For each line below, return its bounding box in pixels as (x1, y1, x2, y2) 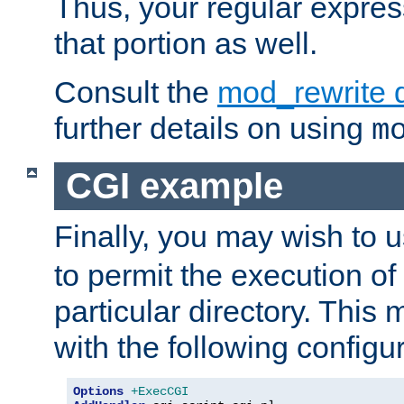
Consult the (54, 75, 217, 110)
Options (73, 383, 124, 399)
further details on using (54, 111, 372, 146)
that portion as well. (54, 26, 317, 61)
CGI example (65, 165, 283, 206)
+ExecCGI (131, 383, 188, 399)
